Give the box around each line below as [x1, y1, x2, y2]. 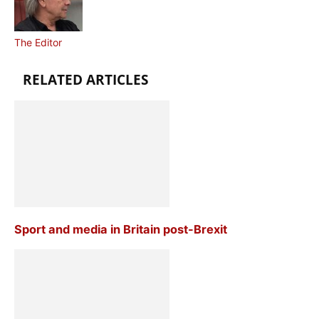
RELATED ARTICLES [23, 70, 148, 90]
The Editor [14, 36, 62, 49]
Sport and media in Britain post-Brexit [14, 222, 227, 237]
